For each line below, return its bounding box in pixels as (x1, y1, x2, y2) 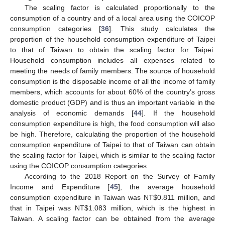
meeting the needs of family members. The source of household (10, 67, 215, 75)
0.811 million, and (157, 193, 215, 202)
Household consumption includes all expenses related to (10, 56, 215, 65)
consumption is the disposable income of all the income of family (10, 77, 215, 86)
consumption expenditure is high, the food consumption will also (10, 120, 215, 128)
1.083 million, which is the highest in (88, 204, 215, 212)
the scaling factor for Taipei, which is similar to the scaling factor (10, 151, 215, 160)
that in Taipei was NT (10, 204, 85, 212)
